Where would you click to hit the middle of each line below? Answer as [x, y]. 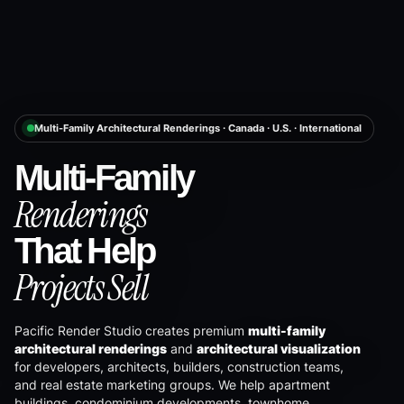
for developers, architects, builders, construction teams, [179, 367]
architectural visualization [279, 349]
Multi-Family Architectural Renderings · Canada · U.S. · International [198, 128]
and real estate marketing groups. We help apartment [172, 385]
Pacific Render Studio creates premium [131, 331]
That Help [85, 251]
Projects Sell [82, 288]
